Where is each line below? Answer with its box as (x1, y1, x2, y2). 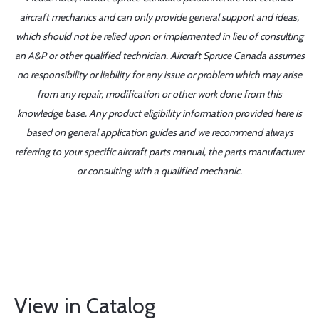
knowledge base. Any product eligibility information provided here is (17, 107, 302, 120)
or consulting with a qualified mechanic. (77, 164, 242, 177)
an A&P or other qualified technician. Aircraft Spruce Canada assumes (14, 49, 305, 62)
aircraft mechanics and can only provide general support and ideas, (20, 11, 299, 23)
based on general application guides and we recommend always (26, 126, 293, 139)
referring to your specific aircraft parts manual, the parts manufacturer (15, 145, 304, 158)
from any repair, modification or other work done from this (37, 88, 282, 100)
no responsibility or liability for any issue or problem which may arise (17, 68, 302, 81)
